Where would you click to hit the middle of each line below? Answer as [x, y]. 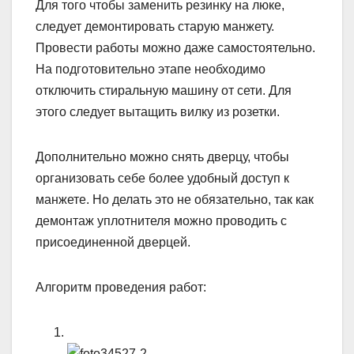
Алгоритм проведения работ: [121, 287]
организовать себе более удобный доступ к [162, 178]
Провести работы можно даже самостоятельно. [175, 47]
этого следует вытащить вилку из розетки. [158, 111]
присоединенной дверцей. [113, 242]
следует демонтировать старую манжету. [155, 26]
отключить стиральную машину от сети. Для [164, 90]
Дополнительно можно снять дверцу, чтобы [162, 156]
